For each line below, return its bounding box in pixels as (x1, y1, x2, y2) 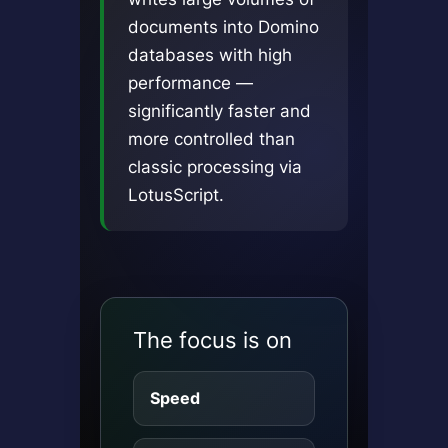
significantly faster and (127, 100, 311, 122)
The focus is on (132, 326, 292, 353)
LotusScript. (127, 184, 224, 206)
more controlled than (127, 128, 295, 150)
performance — (127, 72, 253, 94)
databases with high (127, 44, 292, 66)
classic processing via (127, 156, 302, 178)
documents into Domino (127, 16, 319, 38)
